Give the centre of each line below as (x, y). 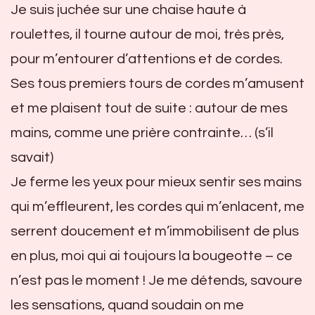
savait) (32, 157)
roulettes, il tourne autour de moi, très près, (147, 34)
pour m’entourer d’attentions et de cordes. (147, 59)
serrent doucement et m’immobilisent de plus (155, 231)
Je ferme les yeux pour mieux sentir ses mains (156, 182)
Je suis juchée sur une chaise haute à (128, 10)
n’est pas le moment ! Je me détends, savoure (156, 281)
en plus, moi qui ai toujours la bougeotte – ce (152, 256)
